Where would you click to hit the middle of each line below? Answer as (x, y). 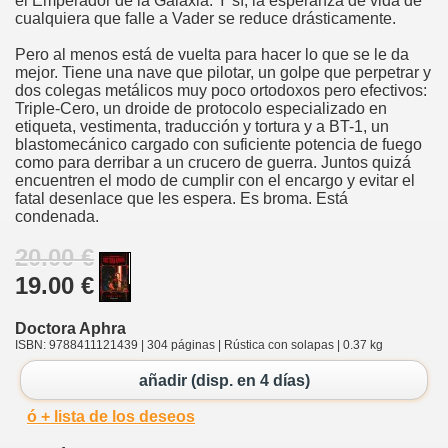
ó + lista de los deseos (111, 417)
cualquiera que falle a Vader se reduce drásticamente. (205, 18)
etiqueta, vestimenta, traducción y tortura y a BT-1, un (202, 126)
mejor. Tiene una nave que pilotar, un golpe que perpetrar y (223, 72)
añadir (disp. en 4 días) (224, 380)
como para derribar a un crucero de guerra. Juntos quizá (213, 162)
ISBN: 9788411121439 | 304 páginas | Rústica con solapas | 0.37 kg (199, 344)
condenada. (57, 216)
